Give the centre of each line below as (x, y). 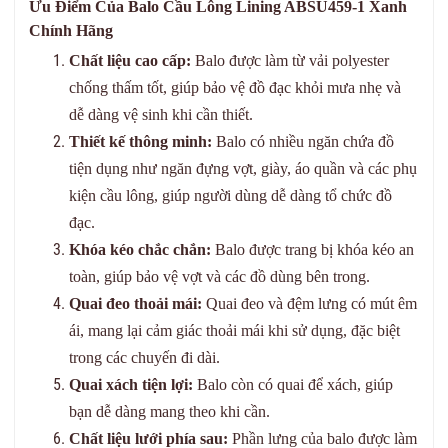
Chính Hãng (71, 30)
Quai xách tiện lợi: (131, 384)
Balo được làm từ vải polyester (290, 60)
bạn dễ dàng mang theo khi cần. (169, 411)
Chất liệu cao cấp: (130, 60)
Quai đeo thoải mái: (135, 303)
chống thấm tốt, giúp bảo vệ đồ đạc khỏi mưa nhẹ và (235, 87)
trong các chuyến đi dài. (144, 357)
